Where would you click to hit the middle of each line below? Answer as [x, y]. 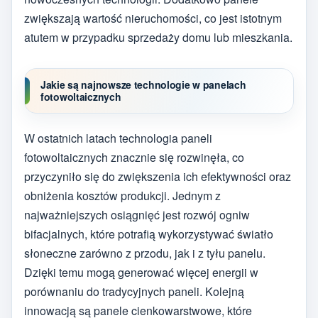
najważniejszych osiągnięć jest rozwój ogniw [137, 215]
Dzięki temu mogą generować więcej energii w [141, 273]
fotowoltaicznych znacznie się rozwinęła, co [134, 158]
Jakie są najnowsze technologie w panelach [143, 84]
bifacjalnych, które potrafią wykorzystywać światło [149, 234]
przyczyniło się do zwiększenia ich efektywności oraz [158, 177]
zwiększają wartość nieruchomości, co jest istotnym [153, 18]
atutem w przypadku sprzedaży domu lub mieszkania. [158, 37]
